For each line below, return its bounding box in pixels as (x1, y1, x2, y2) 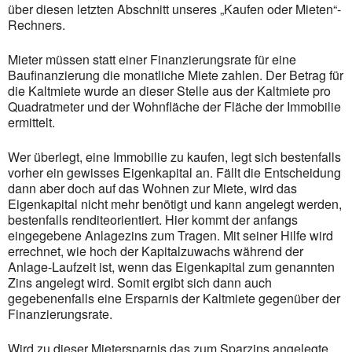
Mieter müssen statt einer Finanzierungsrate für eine (8, 50, 296, 68)
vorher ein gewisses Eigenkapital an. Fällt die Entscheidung (8, 163, 341, 181)
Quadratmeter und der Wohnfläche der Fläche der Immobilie (8, 97, 341, 115)
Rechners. (8, 16, 65, 34)
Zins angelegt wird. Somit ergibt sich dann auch (8, 273, 272, 291)
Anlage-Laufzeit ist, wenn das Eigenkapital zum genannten (8, 258, 335, 276)
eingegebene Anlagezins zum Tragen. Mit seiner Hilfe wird (8, 226, 333, 244)
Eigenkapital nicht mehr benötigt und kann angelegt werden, (8, 195, 342, 213)
